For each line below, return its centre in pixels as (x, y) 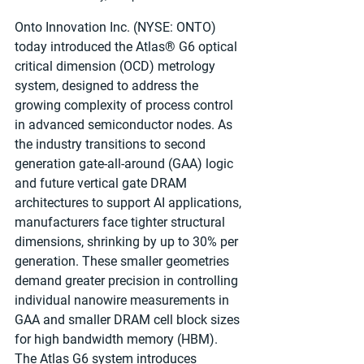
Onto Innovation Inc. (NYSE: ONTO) (117, 27)
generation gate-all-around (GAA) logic (126, 163)
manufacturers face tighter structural (121, 222)
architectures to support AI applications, (130, 202)
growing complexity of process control (126, 105)
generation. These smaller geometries (123, 261)
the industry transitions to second (112, 144)
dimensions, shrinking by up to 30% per (128, 241)
